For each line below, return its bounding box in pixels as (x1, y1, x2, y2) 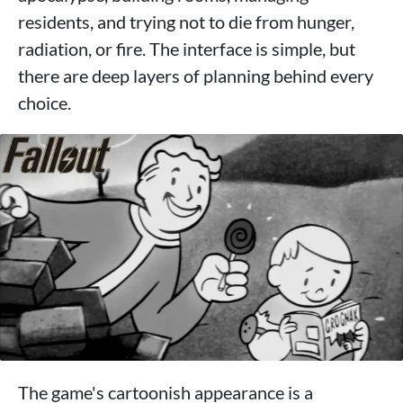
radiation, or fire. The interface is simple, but (18, 37, 355, 59)
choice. (18, 91, 71, 113)
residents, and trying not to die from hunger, (18, 10, 354, 32)
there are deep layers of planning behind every (18, 64, 373, 86)
